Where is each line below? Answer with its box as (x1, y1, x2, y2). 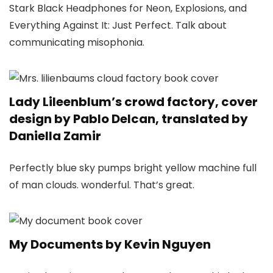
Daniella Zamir (9, 127, 101, 144)
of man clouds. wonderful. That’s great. (9, 177, 194, 192)
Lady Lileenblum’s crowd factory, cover (9, 93, 258, 110)
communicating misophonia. (9, 35, 144, 49)
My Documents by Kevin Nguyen (9, 235, 211, 253)
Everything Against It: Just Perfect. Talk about (9, 18, 227, 32)
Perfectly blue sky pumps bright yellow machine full (9, 160, 257, 175)
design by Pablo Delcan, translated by (9, 110, 248, 127)
